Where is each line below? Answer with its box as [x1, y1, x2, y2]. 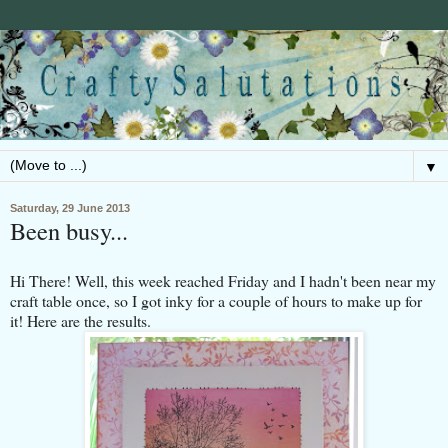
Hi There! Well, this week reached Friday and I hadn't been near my [10, 269, 436, 291]
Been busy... [10, 213, 128, 247]
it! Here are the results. [10, 309, 151, 331]
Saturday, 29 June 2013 [10, 201, 130, 214]
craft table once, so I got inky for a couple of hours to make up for [10, 289, 422, 311]
